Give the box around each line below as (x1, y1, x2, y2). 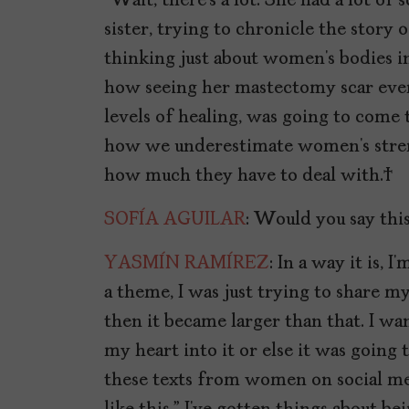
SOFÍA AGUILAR (104, 211, 246, 230)
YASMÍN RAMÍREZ (104, 255, 269, 274)
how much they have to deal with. (104, 167, 393, 186)
